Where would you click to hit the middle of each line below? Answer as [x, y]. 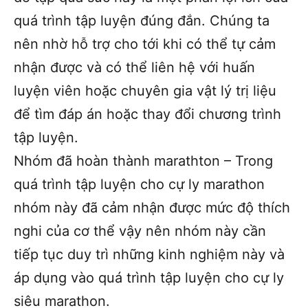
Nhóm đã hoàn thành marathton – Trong [143, 161]
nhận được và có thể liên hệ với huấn [134, 67]
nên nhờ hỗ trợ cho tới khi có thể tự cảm [145, 44]
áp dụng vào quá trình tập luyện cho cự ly [149, 277]
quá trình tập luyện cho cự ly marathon [139, 184]
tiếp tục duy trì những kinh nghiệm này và [149, 254]
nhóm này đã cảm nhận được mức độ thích [152, 207]
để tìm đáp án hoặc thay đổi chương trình [147, 114]
